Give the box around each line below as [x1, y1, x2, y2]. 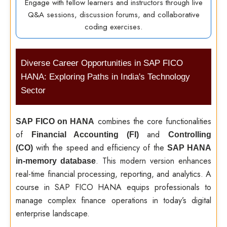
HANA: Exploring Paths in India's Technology [21, 72, 190, 82]
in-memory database [16, 157, 96, 165]
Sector [21, 86, 46, 95]
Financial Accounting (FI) [31, 130, 139, 139]
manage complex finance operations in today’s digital [16, 195, 211, 206]
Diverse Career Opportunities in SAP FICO [21, 58, 183, 68]
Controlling [168, 130, 212, 139]
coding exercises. [85, 21, 142, 32]
